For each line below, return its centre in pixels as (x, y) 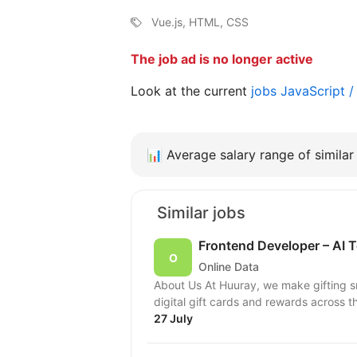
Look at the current (191, 91)
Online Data (229, 266)
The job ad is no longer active (222, 59)
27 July (173, 319)
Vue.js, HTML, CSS (200, 22)
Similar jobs (201, 213)
